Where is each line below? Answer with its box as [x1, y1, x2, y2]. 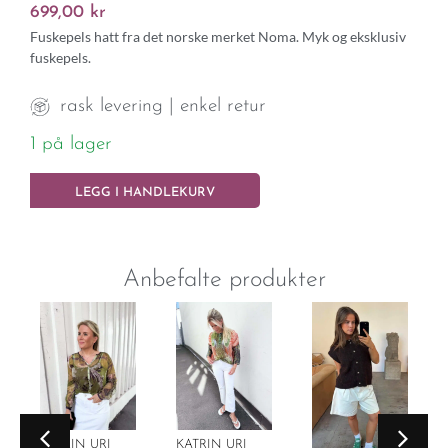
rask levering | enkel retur [60, 96, 266, 116]
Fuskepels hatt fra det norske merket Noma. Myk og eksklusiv [30, 28, 406, 46]
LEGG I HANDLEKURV [75, 186, 215, 200]
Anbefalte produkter [122, 268, 326, 293]
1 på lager [30, 134, 112, 154]
